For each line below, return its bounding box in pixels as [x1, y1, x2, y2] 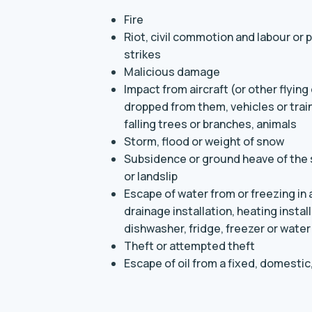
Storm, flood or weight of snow [124, 134, 284, 149]
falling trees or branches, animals [124, 116, 297, 132]
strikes [124, 47, 161, 62]
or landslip [124, 169, 178, 184]
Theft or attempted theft [124, 238, 255, 253]
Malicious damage [124, 64, 220, 79]
